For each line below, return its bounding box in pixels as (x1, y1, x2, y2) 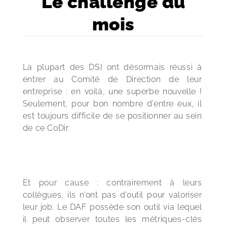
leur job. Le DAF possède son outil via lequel (22, 202, 205, 212)
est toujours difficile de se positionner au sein (22, 111, 205, 121)
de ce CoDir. (22, 123, 70, 133)
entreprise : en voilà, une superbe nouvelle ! (22, 87, 205, 96)
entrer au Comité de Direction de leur (22, 74, 205, 84)
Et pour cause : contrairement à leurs (22, 178, 205, 187)
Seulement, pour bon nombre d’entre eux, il (22, 99, 205, 108)
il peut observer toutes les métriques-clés (22, 214, 205, 224)
